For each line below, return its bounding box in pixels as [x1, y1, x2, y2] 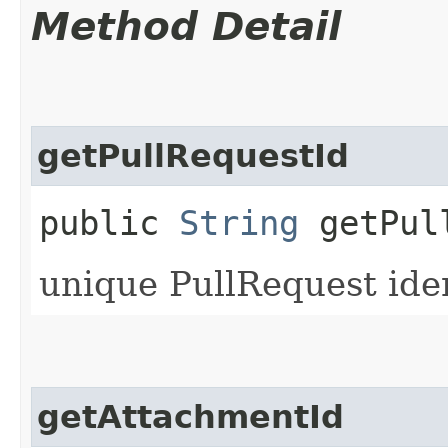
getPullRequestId [37, 137, 349, 174]
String [179, 202, 299, 243]
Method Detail [31, 3, 341, 49]
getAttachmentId [37, 398, 344, 435]
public [39, 202, 179, 243]
